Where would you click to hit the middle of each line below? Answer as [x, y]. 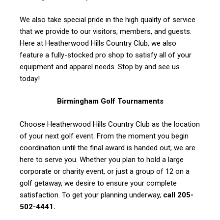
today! [30, 78]
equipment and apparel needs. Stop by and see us [100, 67]
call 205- [178, 195]
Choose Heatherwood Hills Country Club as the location [110, 124]
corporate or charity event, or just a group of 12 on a [105, 171]
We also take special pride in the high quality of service [108, 19]
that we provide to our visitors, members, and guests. [106, 31]
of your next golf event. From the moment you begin [104, 136]
